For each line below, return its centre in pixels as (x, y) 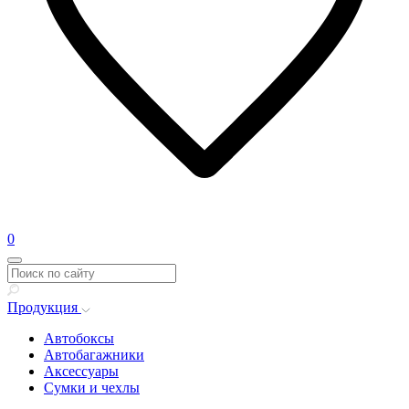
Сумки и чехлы (92, 388)
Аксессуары (81, 371)
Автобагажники (94, 355)
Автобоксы (79, 338)
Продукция (44, 307)
